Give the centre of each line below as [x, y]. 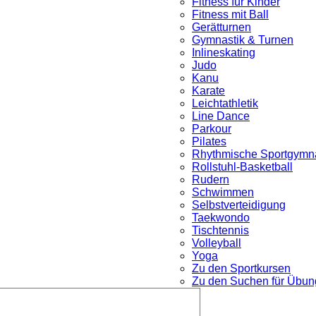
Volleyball [217, 243]
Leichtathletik [225, 103]
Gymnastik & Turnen [243, 40]
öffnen [207, 304]
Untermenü [217, 294]
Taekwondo [221, 218]
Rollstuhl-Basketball [242, 167]
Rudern [211, 180]
